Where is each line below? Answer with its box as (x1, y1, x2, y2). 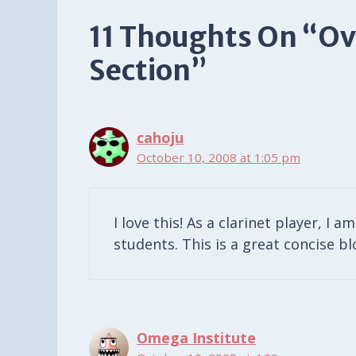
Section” (89, 53, 207, 89)
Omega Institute (137, 328, 256, 348)
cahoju (137, 128, 184, 148)
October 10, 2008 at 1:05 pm (137, 149, 300, 166)
